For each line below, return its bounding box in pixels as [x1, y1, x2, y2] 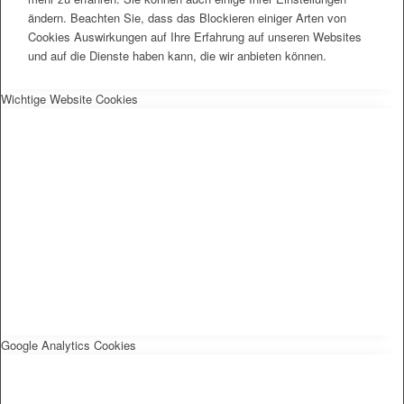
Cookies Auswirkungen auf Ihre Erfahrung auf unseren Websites [28, 28, 362, 46]
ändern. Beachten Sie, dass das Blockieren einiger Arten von [28, 9, 346, 27]
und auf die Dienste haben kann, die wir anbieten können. [28, 47, 326, 65]
